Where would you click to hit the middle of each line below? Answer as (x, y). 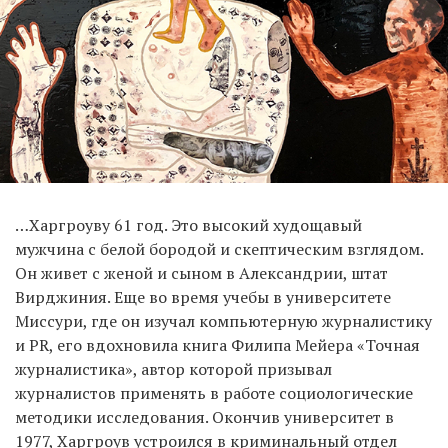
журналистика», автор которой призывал (173, 368)
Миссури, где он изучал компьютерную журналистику (223, 320)
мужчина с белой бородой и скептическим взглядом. (219, 248)
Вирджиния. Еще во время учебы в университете (203, 296)
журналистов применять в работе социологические (214, 392)
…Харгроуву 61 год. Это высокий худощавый (188, 224)
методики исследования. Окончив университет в (204, 416)
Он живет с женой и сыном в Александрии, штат (201, 272)
